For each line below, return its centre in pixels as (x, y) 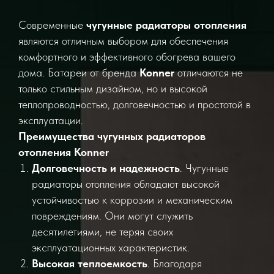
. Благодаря (175, 263)
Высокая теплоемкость (90, 263)
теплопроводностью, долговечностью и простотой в (135, 104)
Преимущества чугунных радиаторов (112, 136)
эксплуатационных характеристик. (111, 247)
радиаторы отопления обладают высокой (126, 184)
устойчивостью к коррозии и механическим (132, 200)
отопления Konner (64, 152)
